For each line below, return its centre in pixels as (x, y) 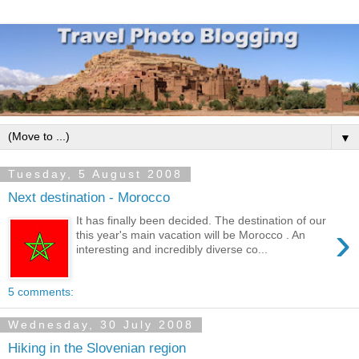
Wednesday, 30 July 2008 (101, 325)
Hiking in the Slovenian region (97, 347)
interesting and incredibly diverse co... (172, 249)
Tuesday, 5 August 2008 (95, 174)
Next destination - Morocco (89, 197)
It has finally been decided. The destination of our (202, 220)
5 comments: (41, 292)
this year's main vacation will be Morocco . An (191, 234)
